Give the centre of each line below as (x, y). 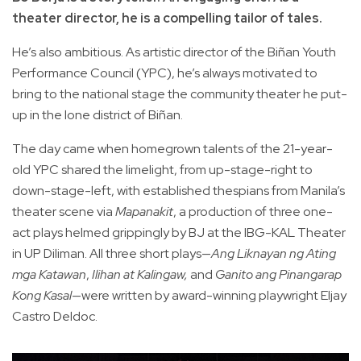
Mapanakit (144, 212)
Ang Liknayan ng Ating (274, 254)
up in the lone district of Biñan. (98, 115)
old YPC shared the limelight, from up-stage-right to (162, 170)
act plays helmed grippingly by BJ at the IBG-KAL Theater (179, 233)
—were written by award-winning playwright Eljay (209, 296)
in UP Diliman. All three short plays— (112, 254)
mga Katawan (49, 275)
